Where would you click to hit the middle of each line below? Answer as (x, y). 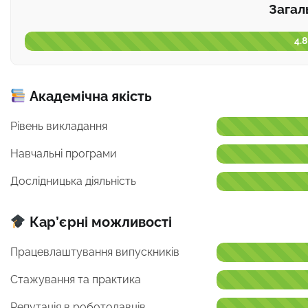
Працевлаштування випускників (95, 252)
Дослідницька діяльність (73, 181)
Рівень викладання (59, 126)
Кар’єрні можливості (99, 222)
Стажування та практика (76, 279)
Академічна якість (89, 96)
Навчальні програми (64, 153)
